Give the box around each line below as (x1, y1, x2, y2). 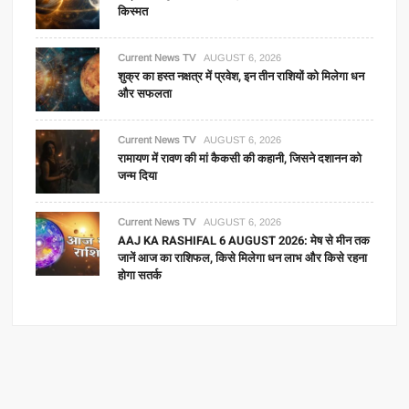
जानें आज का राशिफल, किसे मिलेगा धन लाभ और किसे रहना (118, 248, 368, 267)
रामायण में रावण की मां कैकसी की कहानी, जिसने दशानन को (118, 149, 362, 167)
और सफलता (118, 84, 173, 102)
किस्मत (118, 2, 149, 20)
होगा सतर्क (118, 266, 163, 284)
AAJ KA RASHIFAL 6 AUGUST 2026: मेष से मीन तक (118, 231, 371, 249)
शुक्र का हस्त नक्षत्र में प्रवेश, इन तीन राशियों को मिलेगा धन (118, 67, 365, 85)
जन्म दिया (118, 166, 158, 184)
